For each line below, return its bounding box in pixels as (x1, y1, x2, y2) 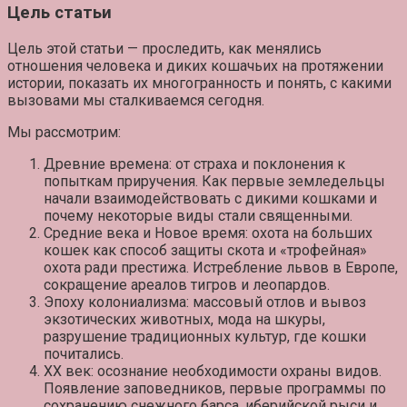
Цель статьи (7, 2, 112, 23)
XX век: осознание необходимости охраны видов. (44, 362, 382, 380)
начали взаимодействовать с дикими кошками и (44, 189, 377, 207)
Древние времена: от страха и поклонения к (44, 154, 345, 173)
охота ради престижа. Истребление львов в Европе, (44, 258, 398, 276)
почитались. (44, 344, 124, 362)
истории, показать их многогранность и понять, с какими (7, 74, 392, 92)
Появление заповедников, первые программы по (44, 379, 386, 397)
